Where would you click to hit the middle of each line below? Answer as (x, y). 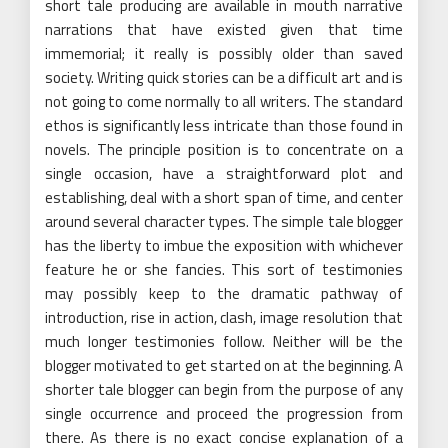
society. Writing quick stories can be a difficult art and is (224, 78)
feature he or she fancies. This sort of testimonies (224, 270)
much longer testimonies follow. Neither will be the (224, 342)
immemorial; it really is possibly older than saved (224, 54)
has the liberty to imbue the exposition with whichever (224, 246)
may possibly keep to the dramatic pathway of (224, 294)
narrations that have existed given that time (224, 30)
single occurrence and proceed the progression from (224, 414)
